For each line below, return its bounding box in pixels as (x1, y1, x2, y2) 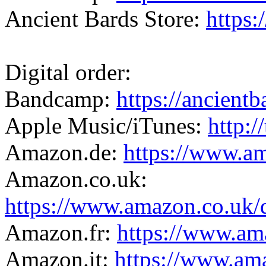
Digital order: (5, 59, 131, 85)
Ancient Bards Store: (5, 5, 206, 31)
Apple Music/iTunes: (5, 112, 208, 138)
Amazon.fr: (5, 219, 117, 245)
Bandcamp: (5, 85, 116, 112)
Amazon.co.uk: (5, 166, 147, 192)
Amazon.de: (5, 139, 123, 165)
